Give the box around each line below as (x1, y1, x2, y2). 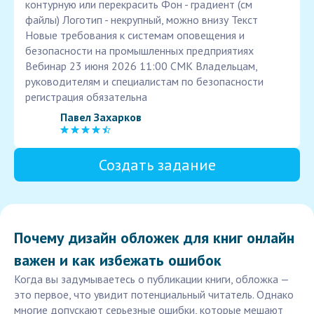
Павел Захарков (60, 109, 142, 124)
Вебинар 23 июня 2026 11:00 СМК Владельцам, (25, 59, 257, 74)
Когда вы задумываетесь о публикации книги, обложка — (14, 272, 289, 287)
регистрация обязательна (25, 90, 147, 104)
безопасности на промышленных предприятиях (25, 43, 254, 58)
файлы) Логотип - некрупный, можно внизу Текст (25, 13, 258, 27)
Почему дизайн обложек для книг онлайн (14, 228, 294, 248)
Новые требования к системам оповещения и (25, 28, 245, 43)
